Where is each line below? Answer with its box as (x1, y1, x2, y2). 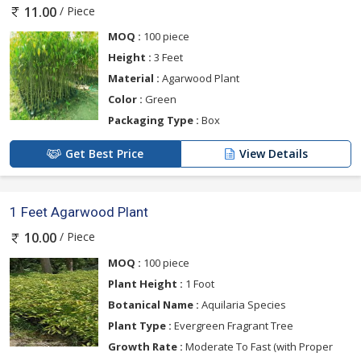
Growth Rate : (108, 338, 183, 354)
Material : (108, 71, 160, 86)
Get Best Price (65, 146, 143, 162)
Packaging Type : (108, 113, 199, 128)
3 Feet (151, 50, 183, 65)
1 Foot (183, 276, 214, 291)
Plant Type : (108, 317, 172, 333)
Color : (108, 92, 143, 107)
